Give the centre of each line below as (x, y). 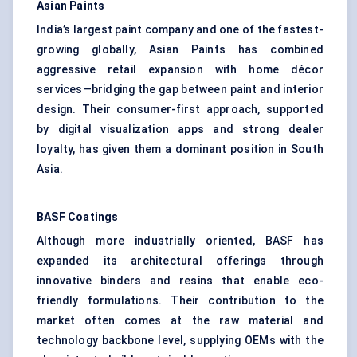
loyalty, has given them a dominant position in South (180, 149)
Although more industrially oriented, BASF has (180, 241)
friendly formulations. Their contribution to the (180, 301)
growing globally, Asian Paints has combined (180, 50)
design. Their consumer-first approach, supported (180, 110)
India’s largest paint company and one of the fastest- (180, 30)
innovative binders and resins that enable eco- (180, 281)
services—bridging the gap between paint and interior (180, 90)
